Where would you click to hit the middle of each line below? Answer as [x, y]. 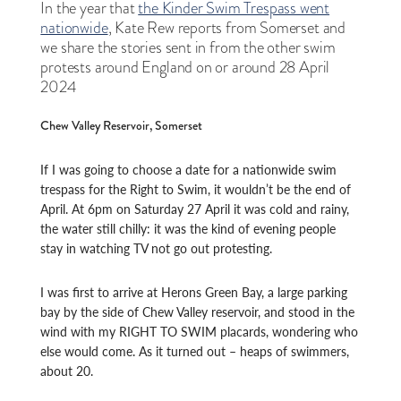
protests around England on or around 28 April [185, 68]
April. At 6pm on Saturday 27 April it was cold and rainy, [195, 209]
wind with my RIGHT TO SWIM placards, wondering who [200, 332]
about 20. [67, 371]
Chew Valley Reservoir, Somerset [122, 126]
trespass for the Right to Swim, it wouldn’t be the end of [196, 189]
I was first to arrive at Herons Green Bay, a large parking [194, 292]
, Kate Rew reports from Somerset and [227, 28]
